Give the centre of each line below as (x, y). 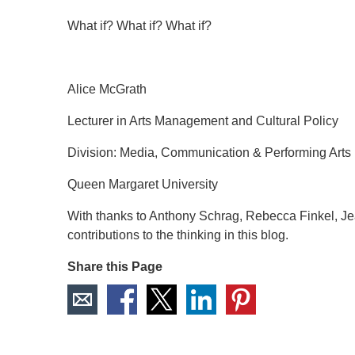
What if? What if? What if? (139, 26)
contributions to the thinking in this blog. (178, 235)
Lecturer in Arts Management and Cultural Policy (203, 121)
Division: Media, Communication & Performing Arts (209, 153)
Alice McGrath (107, 89)
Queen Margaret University (143, 184)
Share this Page (115, 267)
